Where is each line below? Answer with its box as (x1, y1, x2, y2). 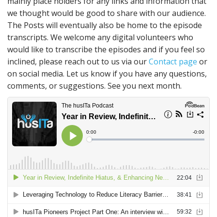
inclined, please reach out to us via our (7, 56, 149, 67)
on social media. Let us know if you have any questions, (7, 68, 207, 79)
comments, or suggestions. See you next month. (7, 80, 182, 91)
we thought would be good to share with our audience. (7, 8, 206, 18)
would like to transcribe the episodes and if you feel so (7, 44, 205, 55)
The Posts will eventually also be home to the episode (7, 20, 202, 31)
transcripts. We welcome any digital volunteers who (7, 32, 193, 43)
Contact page (149, 56, 197, 67)
